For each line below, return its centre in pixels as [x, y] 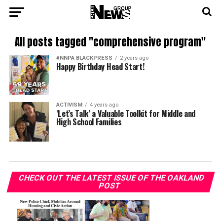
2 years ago [134, 58]
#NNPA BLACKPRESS [84, 58]
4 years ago [104, 105]
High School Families [89, 122]
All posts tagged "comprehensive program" [110, 42]
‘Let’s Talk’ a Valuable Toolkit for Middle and [126, 113]
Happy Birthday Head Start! [100, 67]
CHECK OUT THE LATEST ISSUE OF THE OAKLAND [111, 178]
